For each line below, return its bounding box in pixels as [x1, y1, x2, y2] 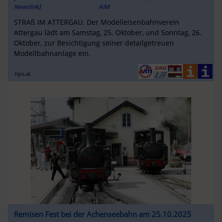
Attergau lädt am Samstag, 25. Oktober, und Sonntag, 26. [13, 27, 202, 37]
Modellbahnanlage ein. [13, 48, 91, 58]
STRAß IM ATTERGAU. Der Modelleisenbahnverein [13, 17, 179, 27]
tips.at [15, 70, 31, 78]
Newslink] [13, 2, 41, 11]
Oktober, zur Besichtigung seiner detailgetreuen [13, 38, 174, 48]
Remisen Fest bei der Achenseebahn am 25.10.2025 [13, 209, 191, 220]
